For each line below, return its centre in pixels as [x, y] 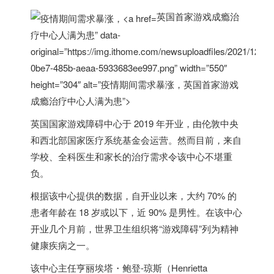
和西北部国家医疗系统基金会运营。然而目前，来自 [136, 139]
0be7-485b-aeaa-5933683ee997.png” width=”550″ [129, 67]
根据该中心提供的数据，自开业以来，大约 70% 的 [134, 195]
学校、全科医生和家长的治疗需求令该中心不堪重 [131, 156]
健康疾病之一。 [63, 245]
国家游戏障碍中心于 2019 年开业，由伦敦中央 [144, 123]
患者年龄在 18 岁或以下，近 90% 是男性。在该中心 [136, 212]
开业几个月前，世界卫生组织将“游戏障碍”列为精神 [135, 228]
